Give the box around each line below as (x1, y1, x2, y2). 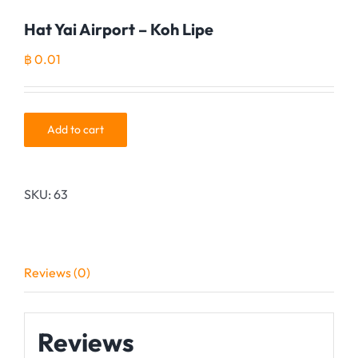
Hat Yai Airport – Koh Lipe (24, 19, 213, 39)
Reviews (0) (24, 265, 90, 280)
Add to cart (47, 122, 104, 137)
